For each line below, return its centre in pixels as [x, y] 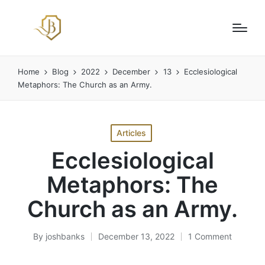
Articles [131, 132]
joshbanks [65, 236]
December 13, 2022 [136, 236]
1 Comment [210, 236]
